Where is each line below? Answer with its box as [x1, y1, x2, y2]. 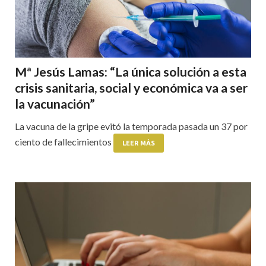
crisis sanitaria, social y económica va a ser [15, 80, 248, 95]
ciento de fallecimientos [15, 135, 113, 147]
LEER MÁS [122, 139, 155, 147]
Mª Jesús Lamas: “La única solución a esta [15, 64, 246, 79]
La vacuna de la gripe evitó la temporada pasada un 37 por [15, 120, 248, 132]
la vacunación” [15, 96, 95, 111]
